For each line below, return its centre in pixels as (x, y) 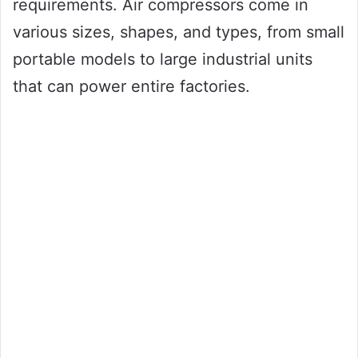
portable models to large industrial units (163, 59)
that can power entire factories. (131, 86)
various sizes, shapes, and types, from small (179, 32)
